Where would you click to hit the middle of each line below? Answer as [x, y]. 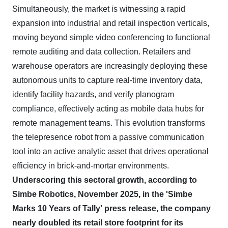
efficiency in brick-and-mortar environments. [91, 166]
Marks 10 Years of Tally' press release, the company [111, 208]
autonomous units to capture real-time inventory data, [107, 80]
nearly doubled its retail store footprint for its [98, 223]
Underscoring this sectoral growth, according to [105, 180]
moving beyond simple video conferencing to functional [111, 37]
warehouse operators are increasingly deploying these [110, 66]
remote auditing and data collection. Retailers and [102, 52]
